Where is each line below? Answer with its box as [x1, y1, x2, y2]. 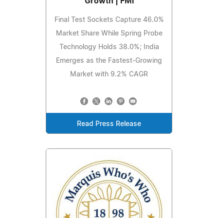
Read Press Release [77, 120, 141, 127]
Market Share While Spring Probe [55, 30, 163, 37]
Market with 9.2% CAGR [70, 71, 148, 78]
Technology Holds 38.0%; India [59, 43, 159, 51]
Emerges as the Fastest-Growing [56, 57, 162, 64]
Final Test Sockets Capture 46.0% [54, 16, 164, 23]
